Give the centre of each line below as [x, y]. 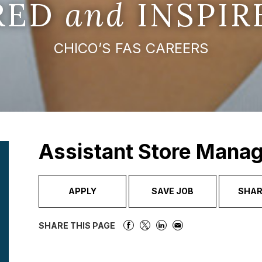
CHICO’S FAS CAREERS [131, 48]
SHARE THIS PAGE [77, 225]
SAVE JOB [173, 191]
